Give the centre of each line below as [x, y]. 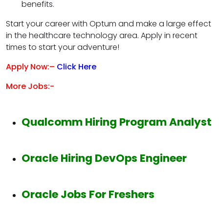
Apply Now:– [31, 66]
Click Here [77, 66]
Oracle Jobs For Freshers [88, 194]
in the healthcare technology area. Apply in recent [102, 35]
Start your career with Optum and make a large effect [109, 23]
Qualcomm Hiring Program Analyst [117, 122]
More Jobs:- [30, 86]
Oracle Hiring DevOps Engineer [104, 158]
